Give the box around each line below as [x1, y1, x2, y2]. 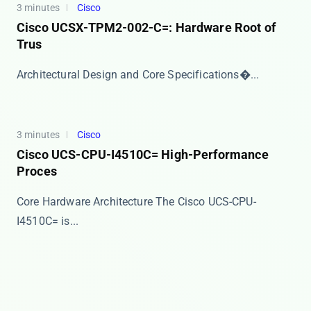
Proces [17, 164, 57, 178]
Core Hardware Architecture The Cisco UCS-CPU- [17, 195, 256, 208]
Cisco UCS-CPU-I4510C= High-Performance [17, 147, 269, 162]
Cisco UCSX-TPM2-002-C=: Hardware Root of [17, 20, 276, 35]
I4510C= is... [17, 215, 78, 228]
